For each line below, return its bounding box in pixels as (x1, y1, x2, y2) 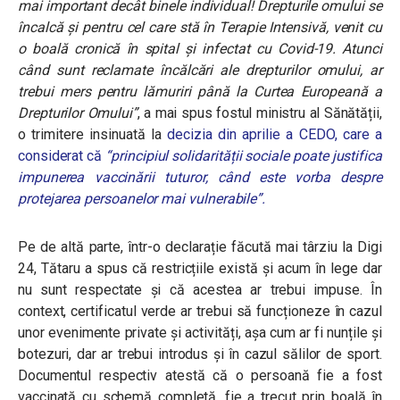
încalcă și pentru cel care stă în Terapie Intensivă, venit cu (18, 19, 382, 36)
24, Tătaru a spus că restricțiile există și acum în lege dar (18, 260, 382, 277)
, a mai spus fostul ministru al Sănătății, (137, 104, 382, 121)
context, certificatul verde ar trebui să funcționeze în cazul (18, 303, 382, 320)
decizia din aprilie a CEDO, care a (167, 126, 382, 143)
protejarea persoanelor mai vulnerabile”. (18, 190, 266, 207)
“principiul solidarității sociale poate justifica (105, 147, 382, 164)
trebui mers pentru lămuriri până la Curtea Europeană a (18, 83, 382, 100)
